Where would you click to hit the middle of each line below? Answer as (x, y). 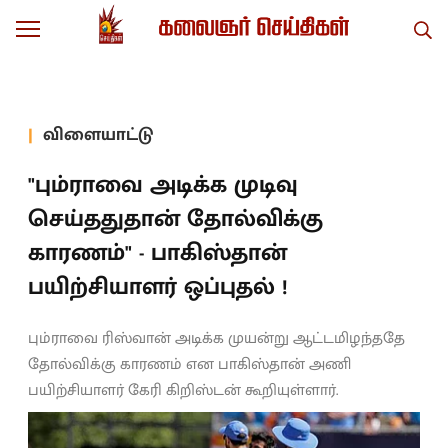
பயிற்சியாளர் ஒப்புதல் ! (157, 287)
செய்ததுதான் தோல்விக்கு (175, 219)
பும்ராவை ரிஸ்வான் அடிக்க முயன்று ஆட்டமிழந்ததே (216, 338)
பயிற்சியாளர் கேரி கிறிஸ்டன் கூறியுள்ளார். (183, 390)
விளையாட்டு (98, 134)
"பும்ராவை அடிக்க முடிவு (163, 185)
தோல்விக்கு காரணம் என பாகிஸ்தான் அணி (189, 364)
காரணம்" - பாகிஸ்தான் (157, 253)
